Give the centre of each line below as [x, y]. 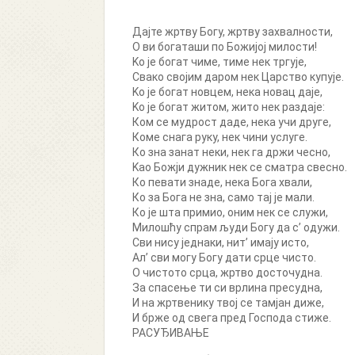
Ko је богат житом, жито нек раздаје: [229, 107]
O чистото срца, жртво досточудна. [227, 273]
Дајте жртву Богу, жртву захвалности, [233, 32]
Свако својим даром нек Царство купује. [238, 77]
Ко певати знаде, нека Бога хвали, [222, 182]
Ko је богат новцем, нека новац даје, [227, 92]
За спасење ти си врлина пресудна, [227, 288]
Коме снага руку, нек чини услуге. [220, 137]
